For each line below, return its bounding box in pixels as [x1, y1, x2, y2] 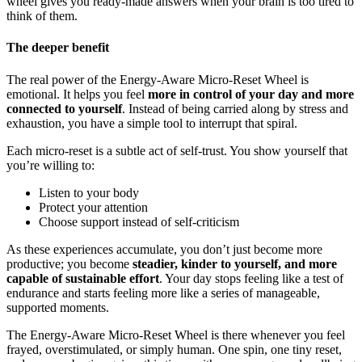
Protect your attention [39, 200, 148, 214]
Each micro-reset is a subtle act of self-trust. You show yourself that [6, 143, 347, 158]
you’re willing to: [6, 158, 95, 172]
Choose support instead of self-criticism [39, 214, 239, 229]
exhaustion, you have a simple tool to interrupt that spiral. [6, 116, 297, 130]
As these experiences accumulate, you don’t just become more [6, 242, 322, 256]
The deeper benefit [6, 40, 109, 55]
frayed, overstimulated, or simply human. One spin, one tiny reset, [6, 342, 342, 356]
